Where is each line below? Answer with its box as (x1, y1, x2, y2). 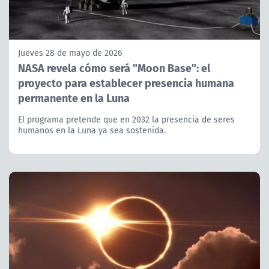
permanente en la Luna (18, 89, 130, 106)
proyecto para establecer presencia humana (18, 74, 234, 91)
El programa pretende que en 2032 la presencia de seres (18, 113, 235, 126)
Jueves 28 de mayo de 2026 (18, 47, 122, 59)
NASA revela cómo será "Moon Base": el (18, 59, 210, 76)
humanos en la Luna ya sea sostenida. (18, 124, 166, 137)
